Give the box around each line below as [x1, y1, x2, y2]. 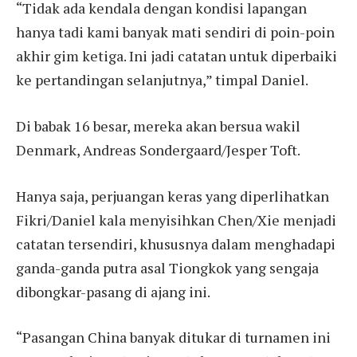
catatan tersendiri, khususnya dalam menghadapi [16, 233, 335, 253]
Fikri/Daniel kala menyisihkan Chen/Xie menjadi [16, 210, 336, 229]
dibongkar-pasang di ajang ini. [16, 281, 210, 301]
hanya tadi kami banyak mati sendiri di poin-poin [16, 22, 335, 42]
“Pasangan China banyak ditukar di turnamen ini [16, 328, 331, 347]
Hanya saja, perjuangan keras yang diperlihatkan [16, 186, 329, 206]
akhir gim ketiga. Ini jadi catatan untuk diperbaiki [16, 46, 337, 66]
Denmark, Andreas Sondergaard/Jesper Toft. [16, 139, 300, 159]
